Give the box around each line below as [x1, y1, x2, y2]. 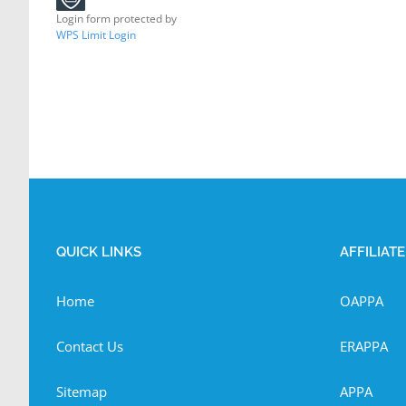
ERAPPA [339, 337, 388, 355]
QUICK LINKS [56, 244, 141, 260]
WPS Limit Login [56, 27, 136, 43]
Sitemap [56, 382, 107, 401]
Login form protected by [56, 11, 179, 26]
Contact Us [56, 337, 123, 355]
